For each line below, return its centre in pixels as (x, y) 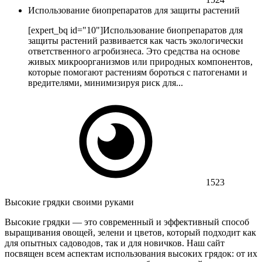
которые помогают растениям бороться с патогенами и (138, 73)
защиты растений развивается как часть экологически (136, 41)
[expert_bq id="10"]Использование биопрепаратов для (135, 30)
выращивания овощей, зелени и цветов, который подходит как (130, 233)
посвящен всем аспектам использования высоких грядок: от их (131, 254)
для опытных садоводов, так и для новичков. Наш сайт (115, 243)
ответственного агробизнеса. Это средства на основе (134, 51)
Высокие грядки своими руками (69, 202)
